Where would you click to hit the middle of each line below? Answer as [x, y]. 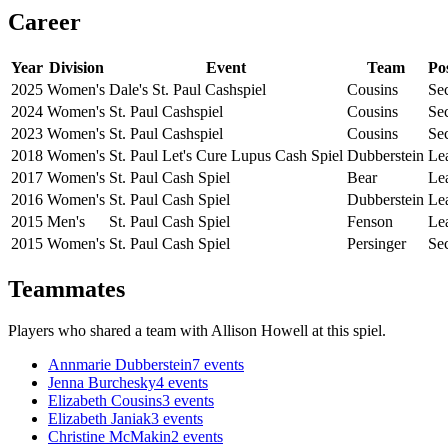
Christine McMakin [109, 437]
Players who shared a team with [109, 331]
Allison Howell [259, 331]
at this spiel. [347, 331]
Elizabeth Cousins [105, 401]
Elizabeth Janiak [99, 419]
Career [44, 21]
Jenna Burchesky [102, 383]
